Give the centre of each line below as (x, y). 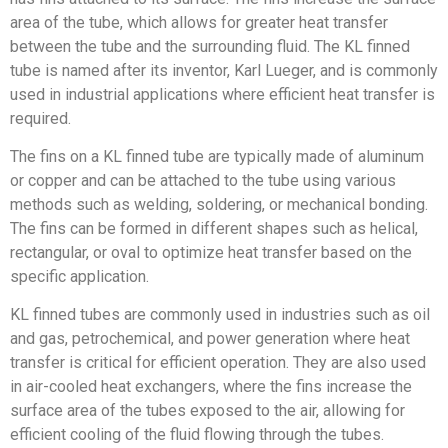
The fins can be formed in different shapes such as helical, (214, 228)
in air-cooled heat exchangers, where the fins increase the (211, 387)
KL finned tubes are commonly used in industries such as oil (220, 315)
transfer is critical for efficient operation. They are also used (218, 363)
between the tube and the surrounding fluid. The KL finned (210, 46)
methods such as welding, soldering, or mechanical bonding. (219, 204)
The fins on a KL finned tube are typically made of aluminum (217, 156)
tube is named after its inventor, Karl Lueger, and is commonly (224, 70)
